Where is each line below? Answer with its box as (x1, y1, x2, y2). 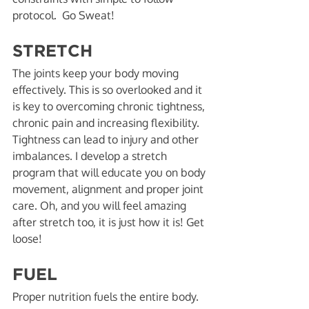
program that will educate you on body (12, 166, 208, 179)
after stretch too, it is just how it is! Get (12, 215, 207, 229)
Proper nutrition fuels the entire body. (12, 290, 201, 303)
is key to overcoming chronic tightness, (12, 99, 208, 113)
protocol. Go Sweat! (12, 8, 117, 22)
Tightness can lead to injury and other (12, 132, 201, 146)
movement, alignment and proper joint (12, 182, 206, 196)
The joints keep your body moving (12, 66, 181, 80)
